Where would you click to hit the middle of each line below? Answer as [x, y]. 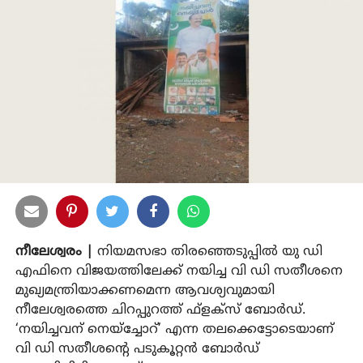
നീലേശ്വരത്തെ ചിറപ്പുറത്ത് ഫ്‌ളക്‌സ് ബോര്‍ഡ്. [160, 310]
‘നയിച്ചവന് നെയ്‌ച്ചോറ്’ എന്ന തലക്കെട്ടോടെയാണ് [174, 329]
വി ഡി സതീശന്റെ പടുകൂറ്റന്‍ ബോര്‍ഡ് [137, 349]
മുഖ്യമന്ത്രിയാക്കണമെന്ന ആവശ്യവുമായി [145, 290]
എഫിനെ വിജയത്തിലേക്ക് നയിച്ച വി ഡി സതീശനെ [179, 271]
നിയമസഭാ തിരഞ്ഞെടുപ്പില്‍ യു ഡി [207, 252]
